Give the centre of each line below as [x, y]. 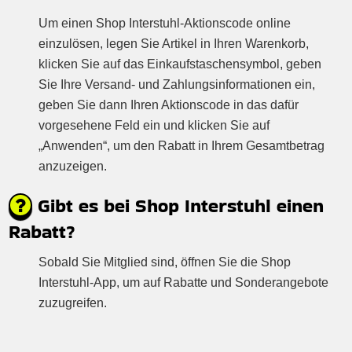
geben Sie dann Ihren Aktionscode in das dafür [169, 104]
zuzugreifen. [73, 302]
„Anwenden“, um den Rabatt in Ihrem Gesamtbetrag [182, 145]
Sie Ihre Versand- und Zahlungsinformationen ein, [177, 84]
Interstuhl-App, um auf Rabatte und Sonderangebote [184, 282]
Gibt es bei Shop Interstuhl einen [178, 205]
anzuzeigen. [73, 166]
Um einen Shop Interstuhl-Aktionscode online [165, 23]
